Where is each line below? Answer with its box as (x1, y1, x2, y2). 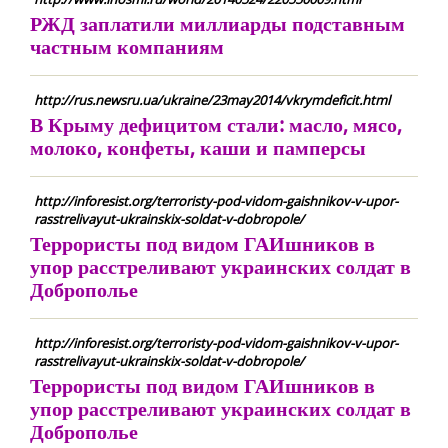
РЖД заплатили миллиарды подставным (30, 10, 405, 37)
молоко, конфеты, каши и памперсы (30, 134, 366, 161)
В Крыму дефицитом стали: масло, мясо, (30, 111, 402, 138)
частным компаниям (30, 33, 224, 60)
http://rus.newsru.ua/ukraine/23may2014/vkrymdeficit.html (34, 91, 390, 109)
